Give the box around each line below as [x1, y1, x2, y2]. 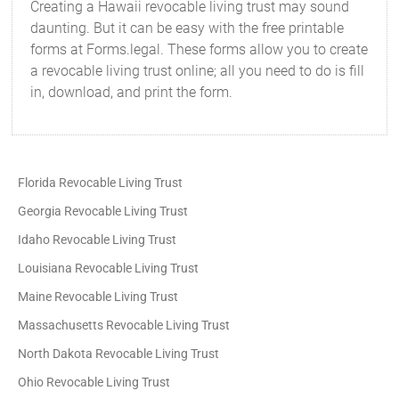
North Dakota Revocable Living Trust [18, 346, 220, 361]
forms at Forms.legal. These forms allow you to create [30, 41, 369, 58]
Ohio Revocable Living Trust [18, 375, 171, 389]
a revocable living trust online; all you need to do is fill [30, 62, 365, 79]
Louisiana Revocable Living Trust [18, 261, 199, 275]
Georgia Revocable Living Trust [18, 204, 189, 218]
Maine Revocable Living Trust [18, 289, 179, 304]
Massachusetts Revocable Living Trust [18, 318, 231, 332]
